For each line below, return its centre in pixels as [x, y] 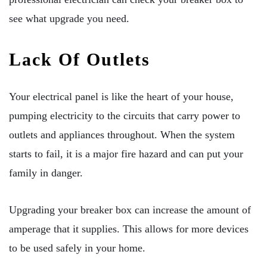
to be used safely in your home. [77, 248]
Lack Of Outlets [80, 60]
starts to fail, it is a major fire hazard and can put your [126, 154]
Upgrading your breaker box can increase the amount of [130, 209]
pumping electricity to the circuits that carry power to [125, 116]
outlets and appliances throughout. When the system [122, 135]
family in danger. [46, 173]
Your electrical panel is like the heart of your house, [121, 97]
